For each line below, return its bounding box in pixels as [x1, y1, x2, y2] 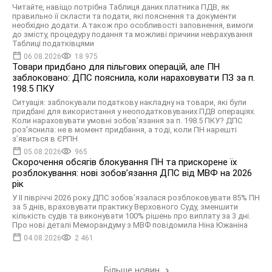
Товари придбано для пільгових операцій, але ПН [12, 61, 220, 72]
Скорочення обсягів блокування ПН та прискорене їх [12, 156, 237, 168]
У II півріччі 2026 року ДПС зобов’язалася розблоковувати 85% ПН [12, 192, 260, 202]
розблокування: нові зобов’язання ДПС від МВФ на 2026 [12, 167, 252, 178]
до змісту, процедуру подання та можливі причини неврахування [12, 29, 253, 39]
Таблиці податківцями [12, 38, 94, 48]
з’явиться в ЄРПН [12, 134, 78, 143]
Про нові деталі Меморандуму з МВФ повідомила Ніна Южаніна [12, 220, 248, 229]
